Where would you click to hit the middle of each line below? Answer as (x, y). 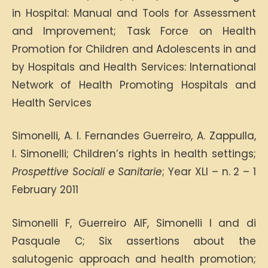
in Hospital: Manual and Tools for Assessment (134, 13)
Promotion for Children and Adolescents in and (134, 49)
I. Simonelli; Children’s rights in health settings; (134, 154)
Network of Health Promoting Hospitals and (134, 85)
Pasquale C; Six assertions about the (134, 241)
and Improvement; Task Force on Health (134, 31)
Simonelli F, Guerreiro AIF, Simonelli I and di (134, 223)
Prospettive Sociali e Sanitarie (87, 172)
